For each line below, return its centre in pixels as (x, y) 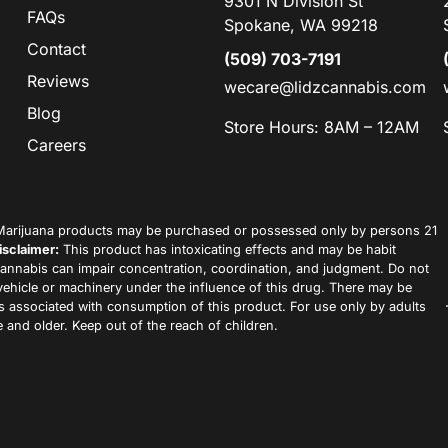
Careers (57, 145)
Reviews (58, 81)
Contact (57, 49)
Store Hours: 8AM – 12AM (321, 127)
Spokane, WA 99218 (300, 25)
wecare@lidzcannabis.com (324, 87)
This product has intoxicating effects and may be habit (228, 250)
